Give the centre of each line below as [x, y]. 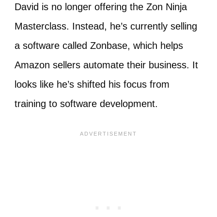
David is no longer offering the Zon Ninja [101, 7]
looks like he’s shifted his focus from [92, 84]
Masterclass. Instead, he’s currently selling [106, 26]
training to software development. [86, 104]
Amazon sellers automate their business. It [106, 65]
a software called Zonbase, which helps [99, 46]
